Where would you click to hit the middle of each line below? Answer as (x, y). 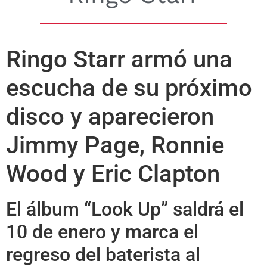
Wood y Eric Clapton (113, 173)
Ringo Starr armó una (119, 59)
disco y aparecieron (110, 116)
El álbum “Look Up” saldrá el (125, 209)
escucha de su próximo (129, 88)
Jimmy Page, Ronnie (115, 145)
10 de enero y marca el (102, 232)
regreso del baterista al (103, 254)
